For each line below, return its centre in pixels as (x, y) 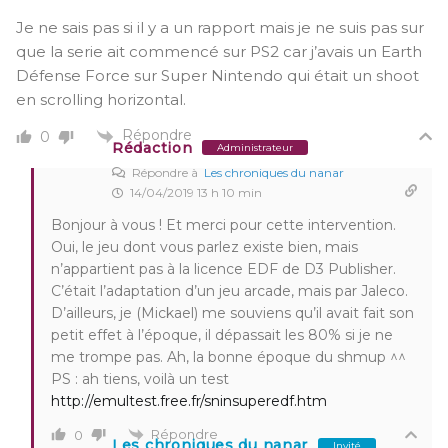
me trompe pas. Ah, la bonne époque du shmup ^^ (228, 356)
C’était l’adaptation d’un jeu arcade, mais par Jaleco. (229, 290)
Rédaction (152, 147)
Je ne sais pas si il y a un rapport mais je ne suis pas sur (220, 28)
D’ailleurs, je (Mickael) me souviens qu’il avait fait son (232, 312)
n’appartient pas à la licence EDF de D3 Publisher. (223, 268)
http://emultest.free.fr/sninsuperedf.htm (189, 400)
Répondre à (166, 172)
